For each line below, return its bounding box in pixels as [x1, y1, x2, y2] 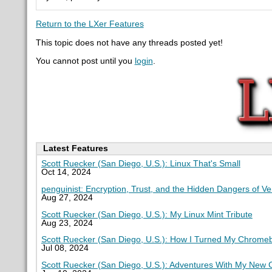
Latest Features [42, 144, 108, 154]
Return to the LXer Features [35, 19, 144, 29]
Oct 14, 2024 [41, 168, 91, 177]
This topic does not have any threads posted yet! [35, 38, 223, 47]
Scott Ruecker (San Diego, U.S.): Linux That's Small [41, 159, 240, 169]
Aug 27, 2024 [41, 192, 93, 202]
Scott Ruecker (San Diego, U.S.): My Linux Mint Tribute [41, 209, 253, 219]
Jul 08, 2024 [41, 243, 89, 253]
